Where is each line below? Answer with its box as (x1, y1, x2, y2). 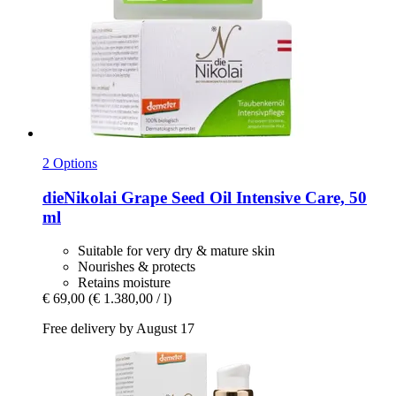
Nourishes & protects (78, 259, 195, 275)
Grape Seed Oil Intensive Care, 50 (117, 187, 367, 207)
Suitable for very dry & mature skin (78, 243, 275, 259)
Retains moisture (78, 275, 171, 291)
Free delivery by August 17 (42, 321, 194, 337)
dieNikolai (42, 187, 117, 207)
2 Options (42, 155, 97, 171)
